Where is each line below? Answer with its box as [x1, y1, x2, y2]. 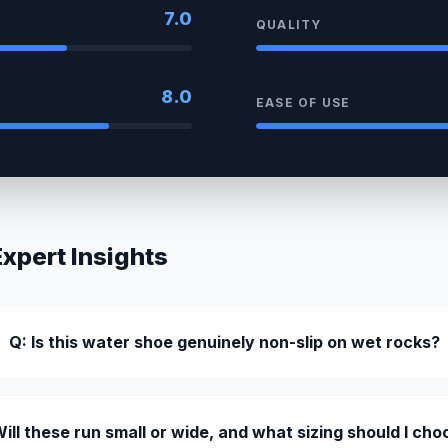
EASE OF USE [256, 94, 351, 110]
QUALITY [256, 16, 322, 32]
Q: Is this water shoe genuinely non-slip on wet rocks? [8, 331, 440, 352]
